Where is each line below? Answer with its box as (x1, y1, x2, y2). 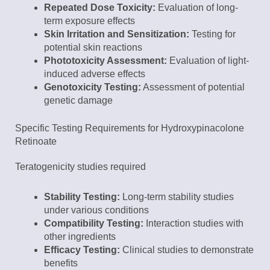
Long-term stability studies (120, 192, 234, 202)
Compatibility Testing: (44, 218, 143, 229)
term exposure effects (44, 16, 135, 27)
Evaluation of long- (155, 2, 238, 13)
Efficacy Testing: (44, 245, 120, 256)
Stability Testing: (44, 192, 120, 202)
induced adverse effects (44, 69, 145, 80)
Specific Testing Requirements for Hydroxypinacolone (15, 123, 244, 134)
